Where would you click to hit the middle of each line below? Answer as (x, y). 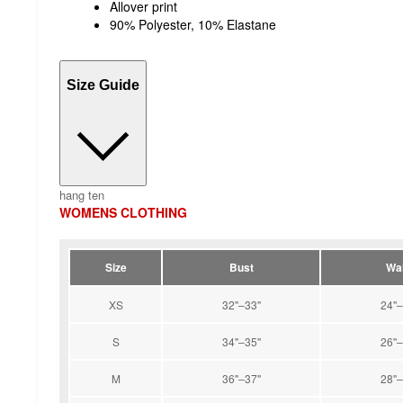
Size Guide (103, 85)
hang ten (82, 194)
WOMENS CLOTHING (123, 212)
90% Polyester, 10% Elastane (193, 25)
